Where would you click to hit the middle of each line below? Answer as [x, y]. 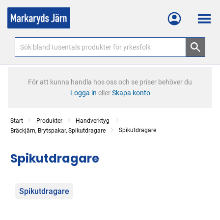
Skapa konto [131, 93]
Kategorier [38, 187]
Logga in [83, 93]
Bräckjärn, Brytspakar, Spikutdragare [58, 131]
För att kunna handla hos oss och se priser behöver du [110, 82]
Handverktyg [93, 121]
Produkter [49, 121]
